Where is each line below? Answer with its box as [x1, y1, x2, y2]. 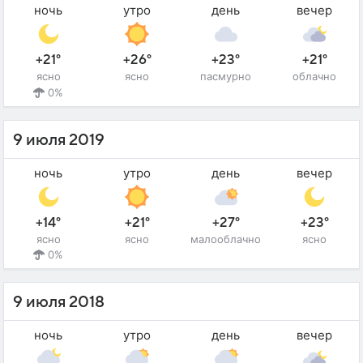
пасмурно [200, 70, 252, 83]
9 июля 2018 [13, 293, 105, 312]
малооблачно [190, 232, 262, 246]
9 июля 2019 [13, 130, 105, 149]
